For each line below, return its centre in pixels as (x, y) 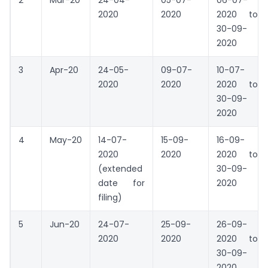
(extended (120, 169)
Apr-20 (64, 70)
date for (121, 183)
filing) (110, 198)
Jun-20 (65, 225)
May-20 (66, 140)
